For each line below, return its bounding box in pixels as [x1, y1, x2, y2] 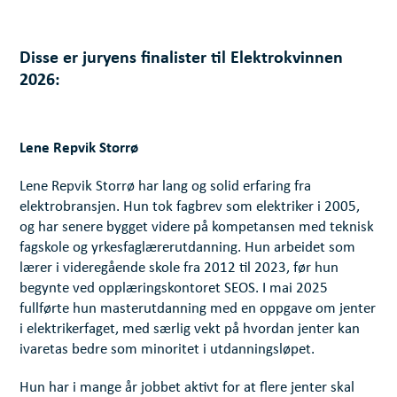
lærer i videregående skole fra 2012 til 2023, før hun [19, 261, 339, 276]
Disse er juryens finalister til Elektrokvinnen [19, 46, 344, 68]
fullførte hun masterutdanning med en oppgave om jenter [19, 301, 377, 317]
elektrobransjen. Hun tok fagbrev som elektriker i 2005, [19, 199, 361, 215]
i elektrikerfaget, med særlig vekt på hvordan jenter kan [19, 322, 361, 338]
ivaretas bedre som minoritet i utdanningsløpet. [19, 342, 315, 358]
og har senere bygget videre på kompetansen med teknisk [19, 220, 375, 236]
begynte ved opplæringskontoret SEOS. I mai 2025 [19, 281, 329, 297]
